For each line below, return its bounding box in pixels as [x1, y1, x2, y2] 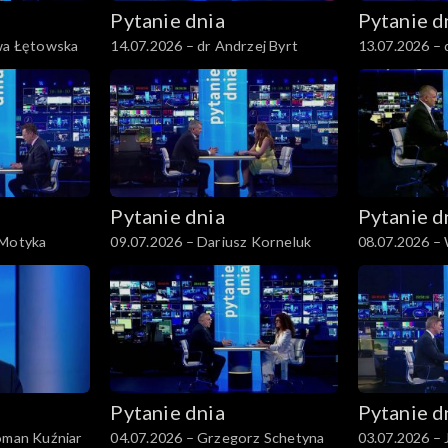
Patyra [357, 58, 401, 76]
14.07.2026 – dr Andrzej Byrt [110, 37, 298, 55]
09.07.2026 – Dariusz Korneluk [110, 233, 312, 251]
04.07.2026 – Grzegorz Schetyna [110, 428, 325, 446]
